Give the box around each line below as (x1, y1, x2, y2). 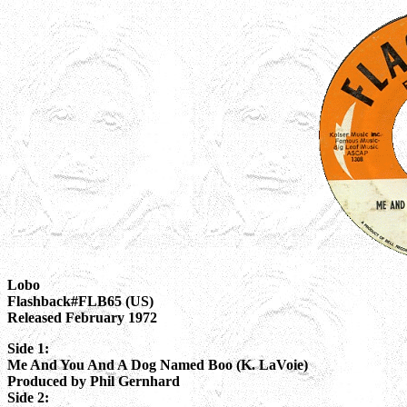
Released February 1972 (7, 310, 157, 325)
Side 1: (7, 341, 49, 356)
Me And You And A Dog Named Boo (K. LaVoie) (7, 357, 308, 372)
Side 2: (7, 390, 49, 405)
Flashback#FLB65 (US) (7, 293, 154, 309)
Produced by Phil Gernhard (7, 373, 180, 389)
